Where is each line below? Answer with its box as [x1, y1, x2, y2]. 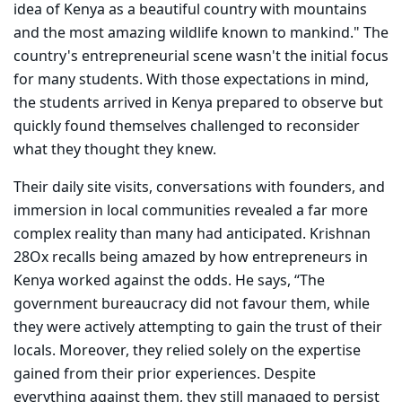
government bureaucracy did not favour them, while [13, 293, 370, 316]
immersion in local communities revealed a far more [13, 200, 368, 223]
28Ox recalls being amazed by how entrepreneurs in [13, 247, 368, 269]
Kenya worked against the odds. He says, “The [13, 270, 325, 293]
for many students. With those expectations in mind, [13, 69, 369, 92]
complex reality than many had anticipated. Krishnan [13, 223, 371, 246]
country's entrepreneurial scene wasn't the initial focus [13, 46, 389, 68]
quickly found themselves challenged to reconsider [13, 116, 360, 138]
